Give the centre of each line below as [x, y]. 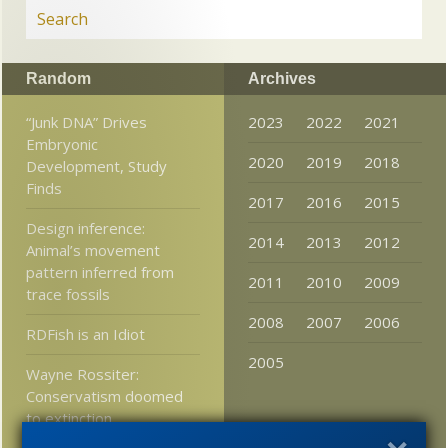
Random [59, 78]
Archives [281, 78]
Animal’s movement [93, 249]
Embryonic [62, 143]
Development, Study [97, 165]
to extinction [69, 417]
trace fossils [68, 293]
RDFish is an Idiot [86, 333]
